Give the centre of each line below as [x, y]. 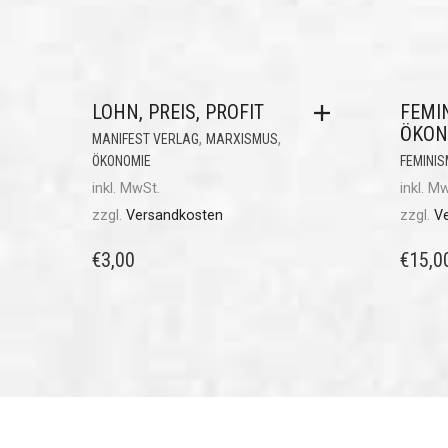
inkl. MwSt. [126, 189]
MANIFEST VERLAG [145, 139]
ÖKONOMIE [121, 161]
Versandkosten [174, 216]
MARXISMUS [242, 139]
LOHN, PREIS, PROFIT [178, 112]
